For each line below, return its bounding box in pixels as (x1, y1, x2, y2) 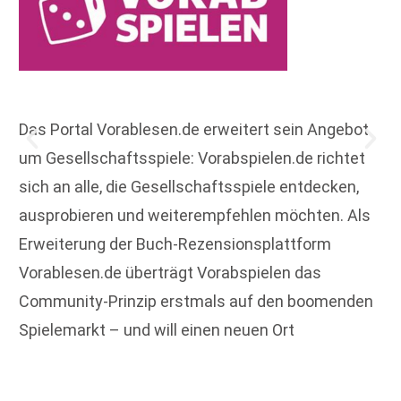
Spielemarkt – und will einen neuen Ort (19, 320, 294, 339)
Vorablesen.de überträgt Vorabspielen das (19, 262, 321, 282)
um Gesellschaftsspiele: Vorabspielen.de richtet (19, 148, 365, 167)
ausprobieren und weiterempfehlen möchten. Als (19, 205, 371, 225)
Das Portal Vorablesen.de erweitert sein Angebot (19, 119, 369, 139)
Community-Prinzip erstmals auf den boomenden (19, 291, 373, 311)
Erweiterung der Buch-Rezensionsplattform (19, 234, 331, 253)
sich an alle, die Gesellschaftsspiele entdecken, (19, 176, 359, 196)
